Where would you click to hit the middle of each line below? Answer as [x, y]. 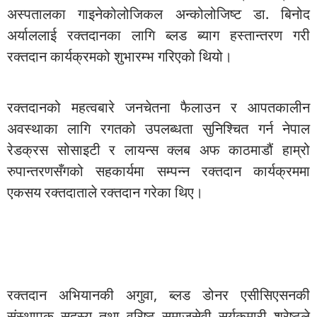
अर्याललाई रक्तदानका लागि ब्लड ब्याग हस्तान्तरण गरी [158, 35]
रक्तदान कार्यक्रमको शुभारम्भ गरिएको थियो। [120, 56]
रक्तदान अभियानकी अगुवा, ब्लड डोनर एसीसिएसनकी [158, 294]
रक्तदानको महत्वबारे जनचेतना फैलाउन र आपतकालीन [158, 108]
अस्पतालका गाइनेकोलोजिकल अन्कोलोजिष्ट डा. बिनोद [158, 13]
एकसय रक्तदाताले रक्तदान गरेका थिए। [105, 192]
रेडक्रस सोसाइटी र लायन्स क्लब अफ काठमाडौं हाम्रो [158, 150]
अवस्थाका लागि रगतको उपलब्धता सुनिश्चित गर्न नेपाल [158, 129]
